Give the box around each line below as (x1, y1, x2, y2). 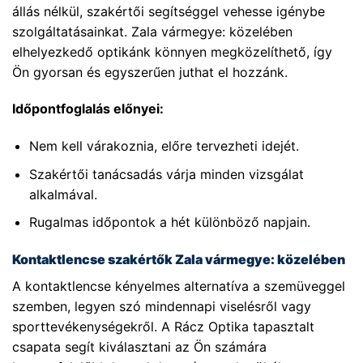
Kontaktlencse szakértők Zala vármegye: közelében (12, 251, 345, 268)
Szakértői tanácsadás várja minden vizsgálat (28, 165, 304, 182)
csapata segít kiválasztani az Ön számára (12, 339, 267, 356)
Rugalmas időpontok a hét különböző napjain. (28, 214, 310, 231)
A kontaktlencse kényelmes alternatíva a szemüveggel (12, 278, 345, 295)
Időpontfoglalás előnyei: (12, 100, 164, 117)
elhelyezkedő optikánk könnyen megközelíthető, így (12, 43, 332, 60)
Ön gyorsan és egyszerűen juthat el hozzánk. (12, 63, 288, 80)
